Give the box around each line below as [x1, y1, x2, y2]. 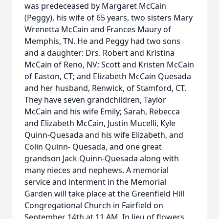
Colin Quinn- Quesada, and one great [24, 141, 162, 152]
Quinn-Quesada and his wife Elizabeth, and [24, 130, 183, 140]
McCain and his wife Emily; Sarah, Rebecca [24, 106, 180, 117]
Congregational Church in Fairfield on [24, 200, 163, 211]
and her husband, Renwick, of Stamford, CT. [24, 83, 186, 93]
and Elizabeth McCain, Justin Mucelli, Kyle [24, 118, 175, 129]
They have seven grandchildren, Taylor [24, 94, 166, 105]
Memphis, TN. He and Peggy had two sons [24, 36, 180, 46]
